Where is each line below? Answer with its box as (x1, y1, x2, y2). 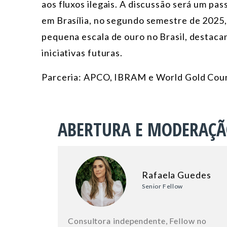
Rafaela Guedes (142, 169, 211, 181)
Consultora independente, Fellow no (68, 216, 207, 226)
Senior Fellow (142, 182, 183, 191)
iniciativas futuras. (42, 47, 123, 59)
